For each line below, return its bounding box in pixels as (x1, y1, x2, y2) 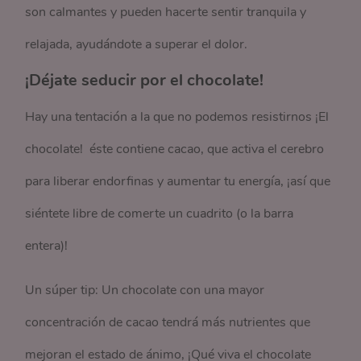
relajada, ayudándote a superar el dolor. (25, 35, 248, 53)
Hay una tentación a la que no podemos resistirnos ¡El (25, 108, 330, 126)
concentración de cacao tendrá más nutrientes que (25, 313, 311, 331)
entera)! (25, 237, 68, 255)
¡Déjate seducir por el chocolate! (25, 69, 264, 91)
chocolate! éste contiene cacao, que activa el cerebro (25, 140, 325, 158)
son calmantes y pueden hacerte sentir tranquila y (25, 3, 307, 21)
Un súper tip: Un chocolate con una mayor (25, 281, 265, 299)
